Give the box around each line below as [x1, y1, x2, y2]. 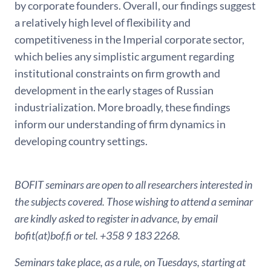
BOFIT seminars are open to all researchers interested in [15, 177, 252, 191]
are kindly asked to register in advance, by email [15, 211, 218, 225]
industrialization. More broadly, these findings [15, 100, 230, 114]
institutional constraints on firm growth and [15, 66, 220, 80]
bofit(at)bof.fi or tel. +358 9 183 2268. [15, 228, 180, 242]
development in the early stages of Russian [15, 83, 214, 97]
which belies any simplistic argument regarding [15, 49, 234, 63]
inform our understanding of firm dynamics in [15, 117, 226, 131]
